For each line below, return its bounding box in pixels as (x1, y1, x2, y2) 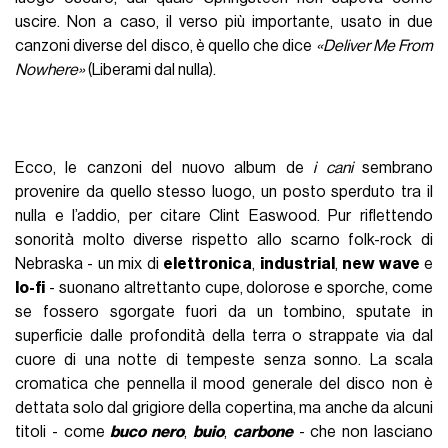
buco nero (110, 423, 185, 440)
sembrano (352, 159, 433, 176)
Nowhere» (15, 62, 86, 78)
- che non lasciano (292, 423, 433, 440)
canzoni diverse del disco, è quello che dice (15, 38, 316, 54)
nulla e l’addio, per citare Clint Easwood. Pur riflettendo (15, 207, 433, 224)
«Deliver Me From (315, 38, 433, 54)
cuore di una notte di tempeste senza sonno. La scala (15, 351, 433, 368)
